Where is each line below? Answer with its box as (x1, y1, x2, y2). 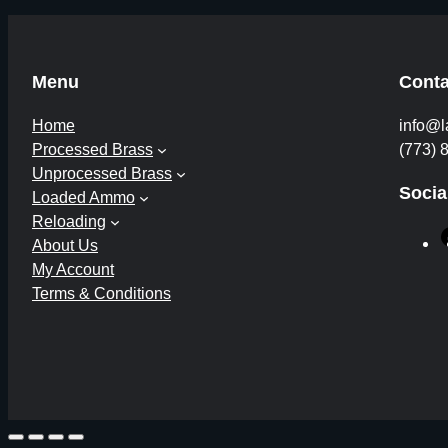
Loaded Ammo (32, 189, 135, 207)
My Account (32, 261, 114, 279)
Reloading (32, 213, 106, 231)
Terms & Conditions (32, 285, 171, 303)
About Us (32, 237, 98, 255)
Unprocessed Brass (32, 165, 172, 183)
